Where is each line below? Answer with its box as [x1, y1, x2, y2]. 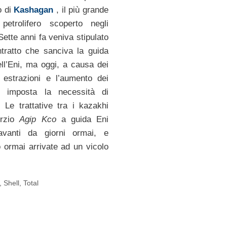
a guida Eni [56, 114, 108, 124]
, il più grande [56, 5, 108, 15]
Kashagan [14, 5, 54, 15]
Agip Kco [19, 114, 56, 124]
